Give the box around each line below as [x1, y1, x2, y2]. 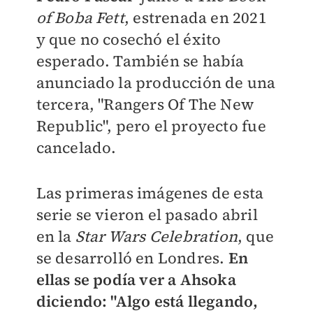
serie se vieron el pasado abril [36, 204, 258, 225]
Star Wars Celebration [75, 226, 238, 247]
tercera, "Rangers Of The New [36, 94, 254, 115]
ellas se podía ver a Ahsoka [36, 269, 236, 290]
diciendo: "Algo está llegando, [36, 291, 259, 312]
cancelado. [36, 137, 117, 158]
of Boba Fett [36, 7, 124, 28]
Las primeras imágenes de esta [36, 182, 264, 203]
